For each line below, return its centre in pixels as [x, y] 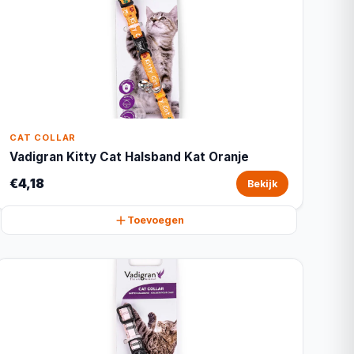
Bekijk [262, 184]
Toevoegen [155, 220]
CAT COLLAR [43, 137]
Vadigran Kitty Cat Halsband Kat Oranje [130, 157]
